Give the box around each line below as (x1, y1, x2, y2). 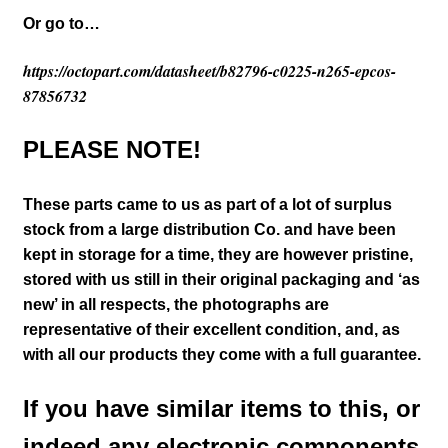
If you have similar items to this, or (22, 394, 420, 422)
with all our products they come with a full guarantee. (22, 345, 425, 363)
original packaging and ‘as (219, 270, 420, 288)
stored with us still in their (22, 270, 220, 288)
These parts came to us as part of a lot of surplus (22, 195, 392, 213)
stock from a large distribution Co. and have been (22, 220, 396, 238)
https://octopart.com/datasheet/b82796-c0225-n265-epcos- (22, 59, 396, 82)
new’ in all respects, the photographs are (22, 295, 329, 313)
